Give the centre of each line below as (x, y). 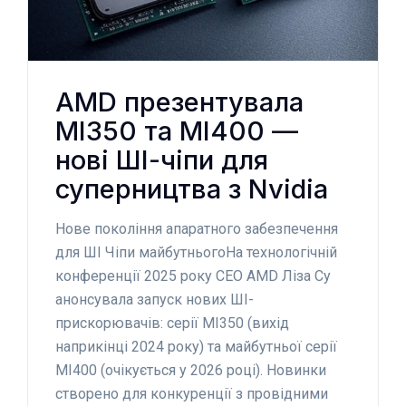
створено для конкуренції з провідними (192, 393)
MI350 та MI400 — (177, 130)
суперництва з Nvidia (192, 188)
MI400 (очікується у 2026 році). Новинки (191, 370)
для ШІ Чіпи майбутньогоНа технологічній (196, 252)
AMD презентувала (179, 101)
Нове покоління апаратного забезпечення (197, 228)
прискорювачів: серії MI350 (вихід (172, 323)
